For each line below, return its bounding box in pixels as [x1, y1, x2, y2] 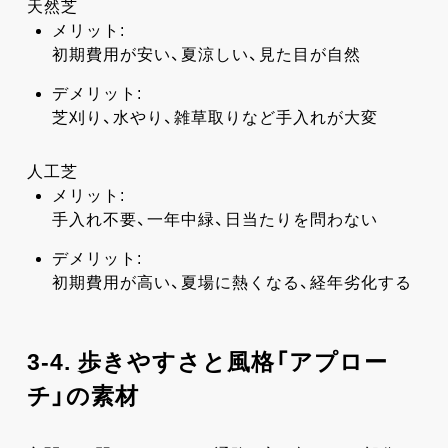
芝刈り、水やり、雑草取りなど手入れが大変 [51, 108, 378, 126]
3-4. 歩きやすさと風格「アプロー [26, 348, 388, 375]
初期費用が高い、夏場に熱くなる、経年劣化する [51, 273, 412, 291]
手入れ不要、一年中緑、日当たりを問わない [51, 210, 378, 228]
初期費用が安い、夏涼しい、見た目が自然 [51, 45, 361, 63]
